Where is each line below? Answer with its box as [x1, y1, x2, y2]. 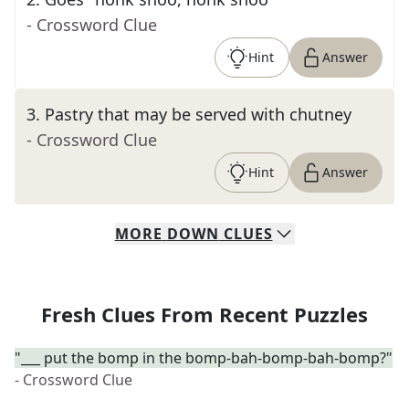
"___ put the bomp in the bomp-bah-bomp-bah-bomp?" [15, 348, 393, 368]
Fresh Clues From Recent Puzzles [41, 300, 368, 328]
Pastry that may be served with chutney [45, 103, 351, 125]
